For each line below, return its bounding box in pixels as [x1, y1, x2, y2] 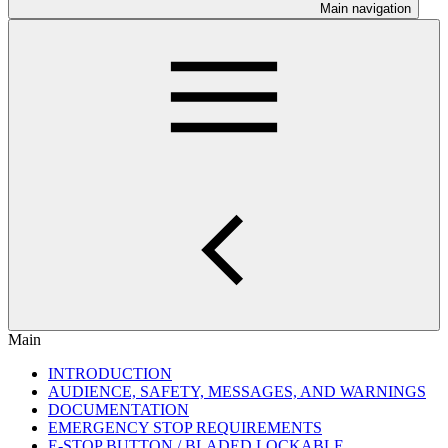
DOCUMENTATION [48, 401, 189, 418]
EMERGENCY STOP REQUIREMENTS [48, 419, 322, 436]
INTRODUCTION [48, 365, 172, 382]
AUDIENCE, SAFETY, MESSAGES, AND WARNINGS [48, 383, 426, 400]
